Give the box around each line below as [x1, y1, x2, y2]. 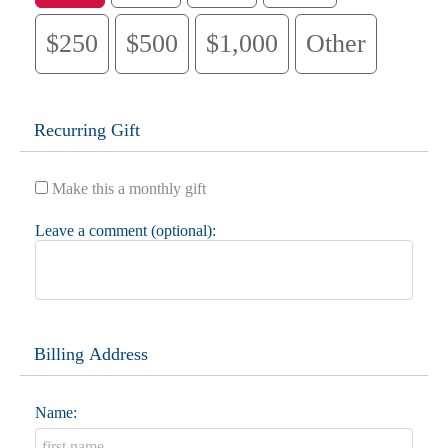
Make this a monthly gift [52, 179, 206, 197]
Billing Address [34, 343, 148, 364]
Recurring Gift [34, 119, 140, 140]
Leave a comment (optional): [35, 221, 216, 239]
